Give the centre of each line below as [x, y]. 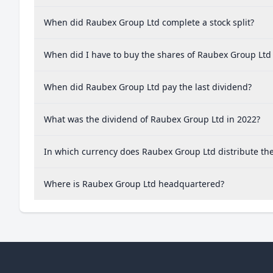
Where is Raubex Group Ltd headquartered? [134, 184]
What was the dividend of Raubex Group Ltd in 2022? [152, 119]
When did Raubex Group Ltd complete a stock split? [149, 22]
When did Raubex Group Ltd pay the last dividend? [148, 87]
